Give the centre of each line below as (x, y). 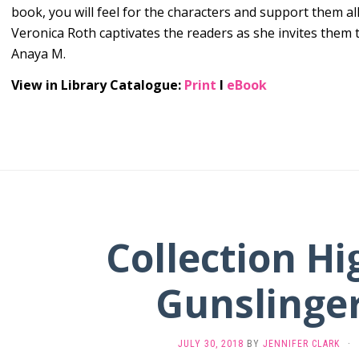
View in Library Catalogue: (98, 85)
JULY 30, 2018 (211, 344)
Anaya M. (38, 54)
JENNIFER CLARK (301, 344)
